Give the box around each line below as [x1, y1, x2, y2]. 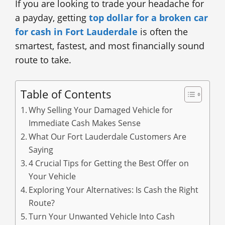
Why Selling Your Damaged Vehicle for [29, 104, 173, 116]
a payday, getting [15, 11, 89, 24]
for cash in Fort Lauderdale [15, 25, 138, 38]
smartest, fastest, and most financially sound [15, 39, 204, 52]
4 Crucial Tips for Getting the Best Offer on [29, 157, 189, 169]
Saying [29, 144, 54, 155]
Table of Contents [21, 86, 111, 101]
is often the [138, 25, 188, 38]
